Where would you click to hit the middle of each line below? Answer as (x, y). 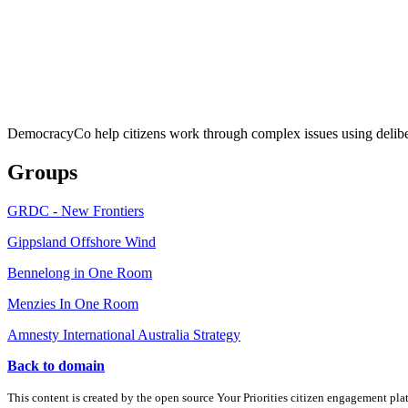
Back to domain (56, 365)
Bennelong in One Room (80, 272)
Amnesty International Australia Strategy (124, 334)
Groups (42, 172)
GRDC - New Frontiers (76, 210)
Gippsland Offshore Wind (82, 241)
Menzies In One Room (73, 303)
